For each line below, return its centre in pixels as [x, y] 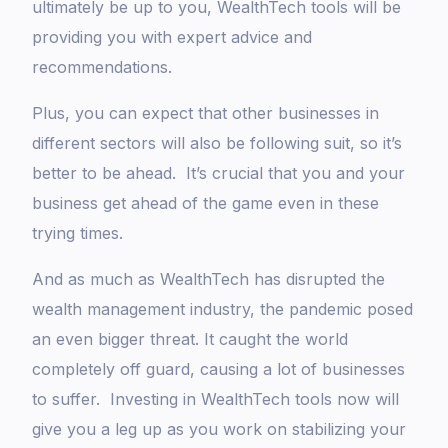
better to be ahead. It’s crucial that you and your [219, 173]
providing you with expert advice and [172, 37]
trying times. [80, 233]
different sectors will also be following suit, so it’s [217, 143]
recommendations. [105, 67]
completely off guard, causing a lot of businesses [219, 369]
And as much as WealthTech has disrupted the [209, 279]
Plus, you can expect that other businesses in [206, 113]
